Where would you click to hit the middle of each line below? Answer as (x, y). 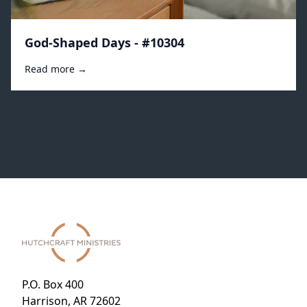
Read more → (56, 69)
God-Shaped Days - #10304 (105, 43)
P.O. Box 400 (53, 284)
